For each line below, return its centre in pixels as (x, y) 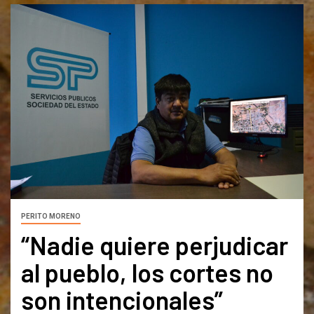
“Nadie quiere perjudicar (155, 245)
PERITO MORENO (51, 217)
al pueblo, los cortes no (147, 273)
